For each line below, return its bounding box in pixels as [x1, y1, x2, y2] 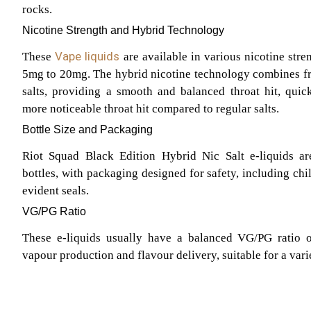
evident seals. [22, 183, 89, 197]
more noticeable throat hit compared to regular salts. [22, 101, 279, 115]
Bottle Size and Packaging [22, 123, 153, 135]
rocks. [22, 2, 52, 16]
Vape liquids [55, 49, 120, 63]
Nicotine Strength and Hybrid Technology [22, 24, 224, 36]
